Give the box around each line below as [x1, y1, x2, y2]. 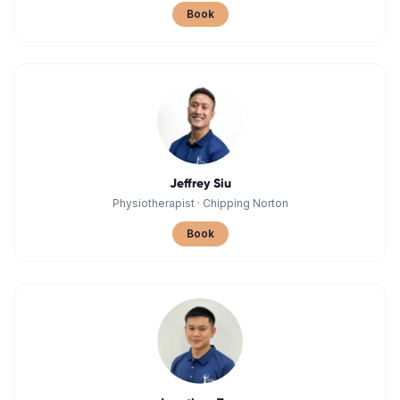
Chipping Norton [202, 196, 288, 210]
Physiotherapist [112, 196, 195, 210]
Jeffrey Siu [169, 176, 231, 191]
